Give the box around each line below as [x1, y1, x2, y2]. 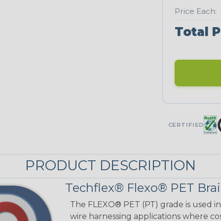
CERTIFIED [168, 121, 204, 128]
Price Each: [174, 6, 217, 16]
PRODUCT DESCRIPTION [25, 156, 196, 174]
